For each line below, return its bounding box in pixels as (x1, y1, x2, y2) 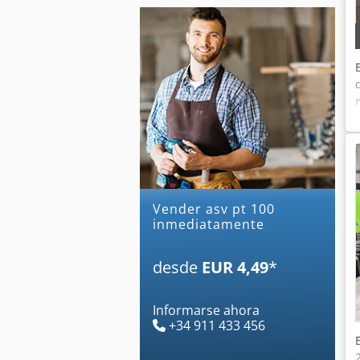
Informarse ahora (153, 301, 260, 319)
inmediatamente (153, 215, 264, 233)
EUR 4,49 (202, 256, 268, 278)
